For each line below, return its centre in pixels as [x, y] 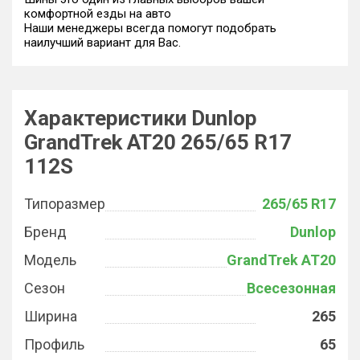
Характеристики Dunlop [141, 118]
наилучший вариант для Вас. [102, 43]
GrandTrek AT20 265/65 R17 [158, 142]
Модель [50, 260]
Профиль [54, 344]
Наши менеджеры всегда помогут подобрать [150, 28]
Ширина [51, 316]
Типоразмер [65, 204]
